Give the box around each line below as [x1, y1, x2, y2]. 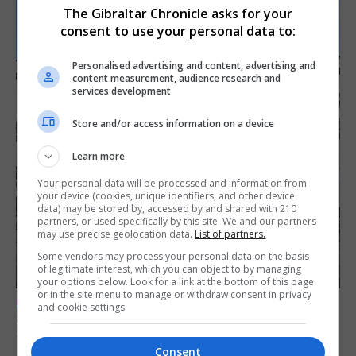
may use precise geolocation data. [37, 227, 195, 241]
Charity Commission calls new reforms [16, 311, 299, 331]
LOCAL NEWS [16, 296, 95, 311]
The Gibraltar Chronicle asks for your [64, 5, 292, 22]
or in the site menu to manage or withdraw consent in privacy [37, 288, 312, 301]
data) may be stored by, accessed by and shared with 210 [37, 202, 297, 215]
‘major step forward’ [16, 330, 164, 350]
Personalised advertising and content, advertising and [72, 59, 316, 72]
